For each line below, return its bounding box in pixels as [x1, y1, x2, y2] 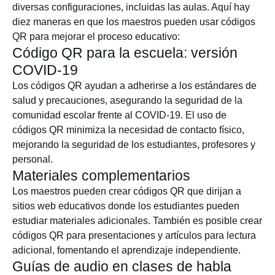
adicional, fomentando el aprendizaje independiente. [12, 245, 241, 255]
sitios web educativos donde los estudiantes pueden [12, 201, 239, 211]
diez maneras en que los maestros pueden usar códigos [12, 17, 255, 27]
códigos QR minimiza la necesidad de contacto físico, [12, 125, 244, 135]
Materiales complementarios [12, 168, 190, 184]
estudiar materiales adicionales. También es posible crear [12, 215, 262, 226]
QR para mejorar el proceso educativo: [12, 31, 180, 42]
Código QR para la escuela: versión [12, 45, 238, 61]
